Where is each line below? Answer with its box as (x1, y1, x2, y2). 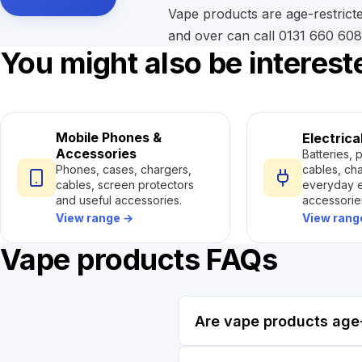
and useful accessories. (56, 193, 182, 207)
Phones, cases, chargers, (56, 162, 192, 176)
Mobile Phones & (56, 129, 162, 145)
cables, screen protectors (56, 178, 194, 192)
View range (56, 211, 123, 225)
